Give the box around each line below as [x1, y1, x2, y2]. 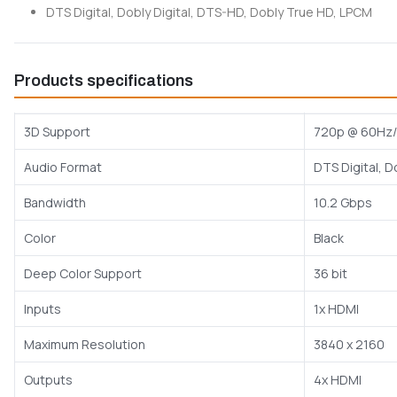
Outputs [24, 371, 73, 389]
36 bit [314, 265, 347, 283]
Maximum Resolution [24, 336, 145, 354]
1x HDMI [314, 300, 359, 318]
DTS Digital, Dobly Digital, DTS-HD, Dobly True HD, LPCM [46, 4, 372, 21]
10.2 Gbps [314, 194, 372, 212]
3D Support [24, 123, 90, 141]
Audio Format [24, 159, 102, 176]
